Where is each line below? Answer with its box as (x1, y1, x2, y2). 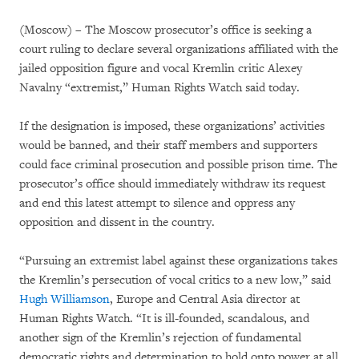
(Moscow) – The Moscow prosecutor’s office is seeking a (19, 22, 312, 38)
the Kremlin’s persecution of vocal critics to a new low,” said (19, 272, 331, 288)
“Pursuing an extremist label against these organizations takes (19, 252, 337, 268)
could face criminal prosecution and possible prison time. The (19, 156, 337, 172)
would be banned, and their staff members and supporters (19, 137, 317, 153)
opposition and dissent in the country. (19, 214, 215, 230)
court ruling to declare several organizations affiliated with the (19, 41, 338, 57)
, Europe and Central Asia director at (110, 291, 300, 307)
